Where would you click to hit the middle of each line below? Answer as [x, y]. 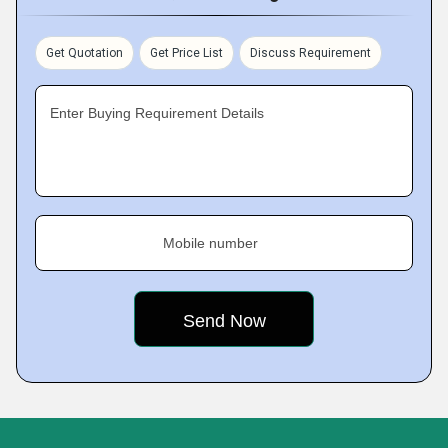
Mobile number [210, 243]
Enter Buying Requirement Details [157, 113]
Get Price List [186, 53]
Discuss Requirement [310, 53]
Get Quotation [84, 53]
